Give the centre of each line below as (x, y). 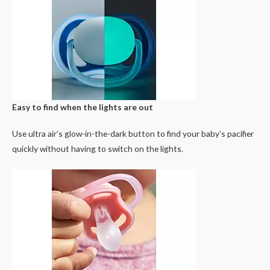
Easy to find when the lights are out (83, 107)
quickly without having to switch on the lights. (98, 149)
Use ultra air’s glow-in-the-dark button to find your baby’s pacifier (133, 134)
